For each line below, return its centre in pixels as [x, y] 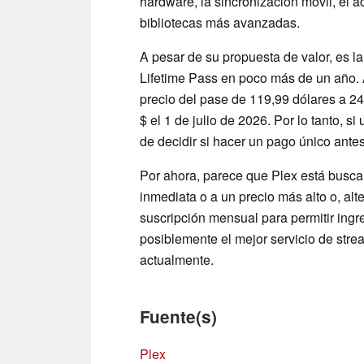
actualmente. [177, 259]
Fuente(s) [178, 316]
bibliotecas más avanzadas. [220, 22]
